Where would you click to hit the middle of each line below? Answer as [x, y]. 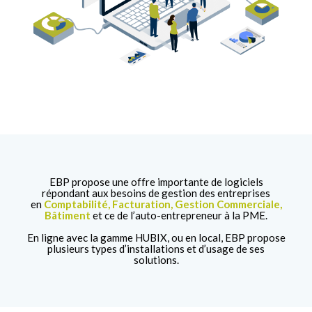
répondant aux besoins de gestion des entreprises [156, 193]
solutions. [156, 260]
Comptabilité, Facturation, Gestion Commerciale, [163, 204]
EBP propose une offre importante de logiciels [156, 182]
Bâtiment [68, 216]
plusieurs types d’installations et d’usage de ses [156, 249]
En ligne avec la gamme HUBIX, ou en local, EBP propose [156, 238]
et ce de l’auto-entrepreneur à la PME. [179, 216]
